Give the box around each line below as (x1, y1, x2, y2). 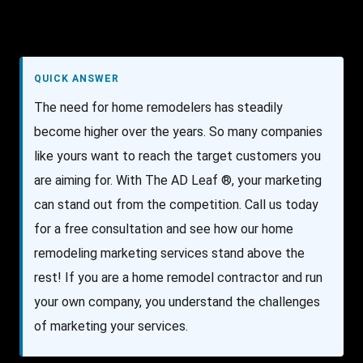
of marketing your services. (34, 318, 188, 334)
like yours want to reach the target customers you (34, 148, 321, 164)
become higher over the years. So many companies (34, 124, 322, 139)
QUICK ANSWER (34, 73, 119, 84)
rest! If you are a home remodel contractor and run (34, 270, 322, 285)
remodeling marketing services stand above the (34, 246, 305, 261)
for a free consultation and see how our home (34, 221, 293, 237)
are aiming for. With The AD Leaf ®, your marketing (34, 173, 322, 188)
